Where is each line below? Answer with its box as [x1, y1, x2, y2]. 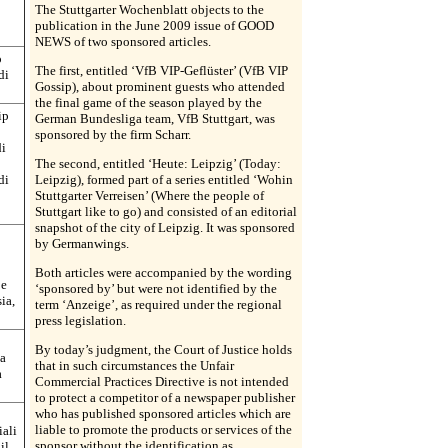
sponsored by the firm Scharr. [35, 127, 191, 142]
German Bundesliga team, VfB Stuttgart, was [35, 111, 275, 126]
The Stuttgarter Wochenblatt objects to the [35, 2, 264, 17]
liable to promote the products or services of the [35, 422, 292, 437]
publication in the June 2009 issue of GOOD [35, 18, 274, 33]
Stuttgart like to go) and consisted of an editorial [35, 204, 297, 219]
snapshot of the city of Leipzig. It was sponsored [35, 220, 295, 235]
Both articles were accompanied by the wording [35, 265, 292, 280]
